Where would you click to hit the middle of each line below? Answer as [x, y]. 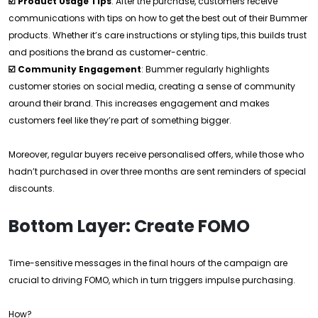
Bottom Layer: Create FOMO [129, 226]
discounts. [32, 188]
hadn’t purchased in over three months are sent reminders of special [157, 171]
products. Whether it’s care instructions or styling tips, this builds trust [158, 35]
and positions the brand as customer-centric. [108, 52]
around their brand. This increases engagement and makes [139, 103]
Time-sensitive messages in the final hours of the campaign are [148, 263]
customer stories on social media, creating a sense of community [152, 86]
